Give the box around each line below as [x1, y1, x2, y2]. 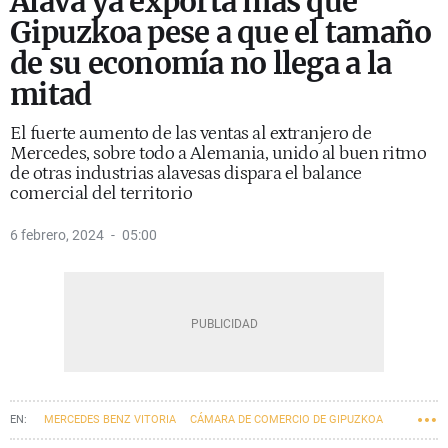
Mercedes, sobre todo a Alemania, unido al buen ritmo [10, 143, 426, 164]
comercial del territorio [10, 183, 192, 204]
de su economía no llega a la [10, 45, 391, 82]
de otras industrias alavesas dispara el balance [10, 163, 362, 184]
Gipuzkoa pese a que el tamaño [10, 14, 432, 51]
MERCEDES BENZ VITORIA [44, 413, 176, 426]
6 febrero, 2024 [10, 227, 104, 243]
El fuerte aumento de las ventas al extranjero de [10, 123, 371, 144]
